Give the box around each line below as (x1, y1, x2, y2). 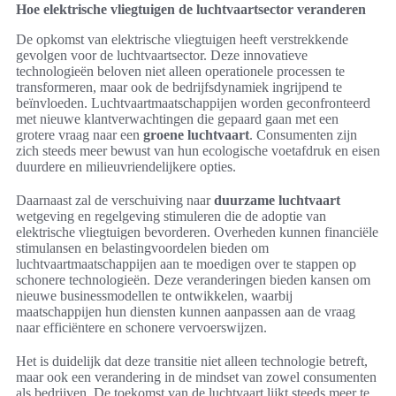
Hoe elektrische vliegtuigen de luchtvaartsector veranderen (16, 2, 366, 18)
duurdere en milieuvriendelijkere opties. (16, 159, 236, 175)
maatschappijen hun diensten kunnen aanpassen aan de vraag (16, 304, 355, 320)
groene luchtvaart (143, 127, 249, 143)
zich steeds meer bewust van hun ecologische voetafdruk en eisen (16, 143, 380, 159)
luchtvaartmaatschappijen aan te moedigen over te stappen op (16, 256, 356, 272)
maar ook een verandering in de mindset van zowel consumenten (16, 369, 377, 385)
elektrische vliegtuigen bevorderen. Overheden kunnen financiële (16, 225, 378, 240)
